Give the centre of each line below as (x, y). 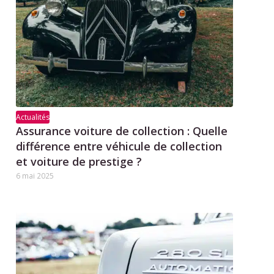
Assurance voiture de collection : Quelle (122, 131)
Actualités (33, 117)
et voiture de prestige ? (79, 161)
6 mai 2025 (35, 175)
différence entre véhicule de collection (119, 146)
